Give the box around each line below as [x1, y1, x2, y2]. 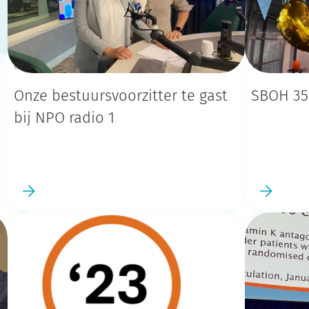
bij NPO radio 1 [14, 110, 115, 126]
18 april [251, 61, 282, 71]
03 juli [14, 61, 39, 71]
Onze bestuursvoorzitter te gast [14, 88, 228, 103]
